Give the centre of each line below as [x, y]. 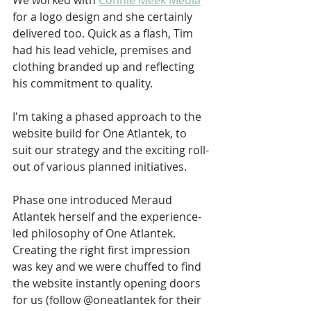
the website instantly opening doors [108, 283]
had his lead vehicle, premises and [103, 50]
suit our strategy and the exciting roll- [111, 150]
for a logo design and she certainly [104, 17]
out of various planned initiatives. [101, 167]
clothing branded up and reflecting [105, 67]
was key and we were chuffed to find [108, 267]
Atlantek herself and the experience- [107, 217]
